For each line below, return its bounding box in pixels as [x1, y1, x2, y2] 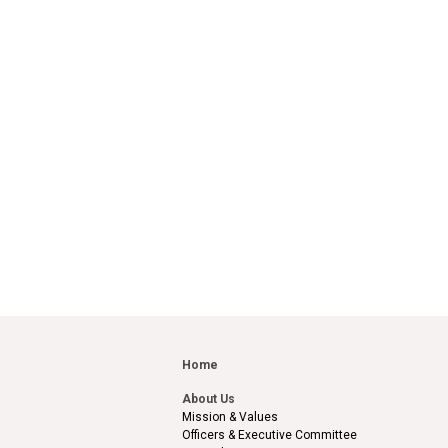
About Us [182, 391, 235, 406]
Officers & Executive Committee [182, 427, 357, 442]
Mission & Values [182, 409, 278, 424]
